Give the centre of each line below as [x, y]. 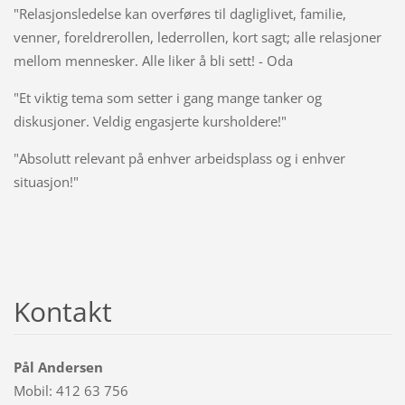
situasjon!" [46, 181]
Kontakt [62, 311]
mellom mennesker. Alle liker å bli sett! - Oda [153, 60]
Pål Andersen [58, 367]
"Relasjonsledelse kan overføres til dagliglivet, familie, [179, 13]
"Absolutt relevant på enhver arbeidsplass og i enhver [179, 158]
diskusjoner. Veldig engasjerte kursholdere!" [150, 121]
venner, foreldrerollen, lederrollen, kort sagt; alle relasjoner [197, 37]
